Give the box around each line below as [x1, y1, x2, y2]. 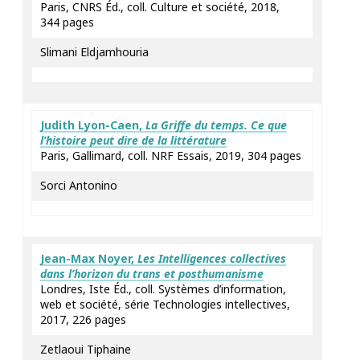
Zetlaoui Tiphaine [40, 342, 131, 357]
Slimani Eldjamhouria [40, 44, 149, 59]
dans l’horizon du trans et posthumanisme [40, 266, 264, 281]
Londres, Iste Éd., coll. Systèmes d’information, [40, 281, 286, 297]
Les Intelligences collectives [137, 251, 286, 266]
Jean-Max [40, 251, 98, 266]
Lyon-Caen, [78, 117, 145, 133]
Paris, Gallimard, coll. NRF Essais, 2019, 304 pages [40, 148, 301, 163]
